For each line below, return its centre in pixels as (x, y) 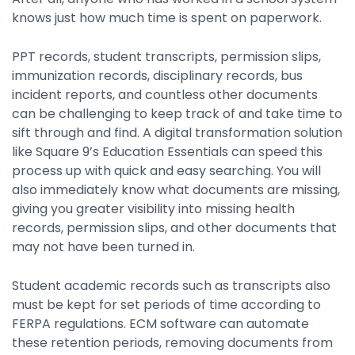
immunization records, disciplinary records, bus (157, 76)
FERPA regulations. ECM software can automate (160, 324)
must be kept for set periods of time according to (166, 305)
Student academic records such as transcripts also (171, 286)
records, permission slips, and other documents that (174, 228)
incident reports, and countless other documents (165, 95)
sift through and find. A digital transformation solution (177, 133)
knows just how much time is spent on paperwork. (167, 18)
